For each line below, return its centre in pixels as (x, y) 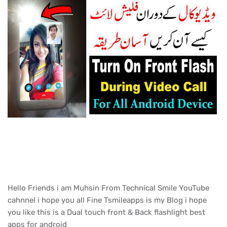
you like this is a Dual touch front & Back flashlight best (106, 213)
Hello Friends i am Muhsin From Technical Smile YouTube (108, 188)
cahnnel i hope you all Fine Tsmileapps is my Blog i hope (107, 200)
